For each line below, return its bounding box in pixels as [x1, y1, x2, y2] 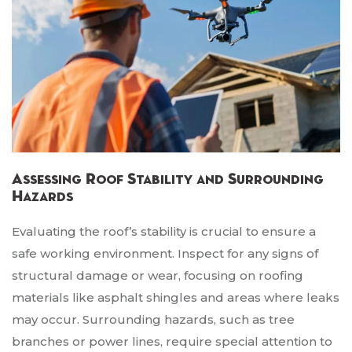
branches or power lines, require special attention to [12, 334, 332, 350]
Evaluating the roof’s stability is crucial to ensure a [12, 224, 316, 240]
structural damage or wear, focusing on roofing [12, 268, 303, 284]
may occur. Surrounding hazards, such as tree [12, 312, 295, 328]
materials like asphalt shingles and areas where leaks [12, 290, 339, 306]
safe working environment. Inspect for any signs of [12, 246, 318, 262]
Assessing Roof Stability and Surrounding [12, 171, 324, 188]
